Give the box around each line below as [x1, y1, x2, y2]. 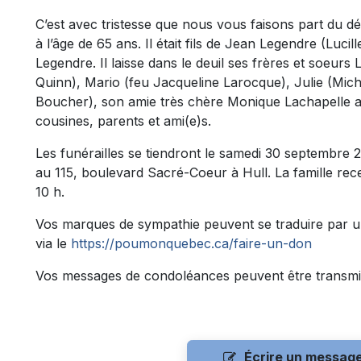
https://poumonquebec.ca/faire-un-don [71, 235, 312, 252]
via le [35, 235, 71, 252]
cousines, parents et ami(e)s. [35, 113, 211, 130]
